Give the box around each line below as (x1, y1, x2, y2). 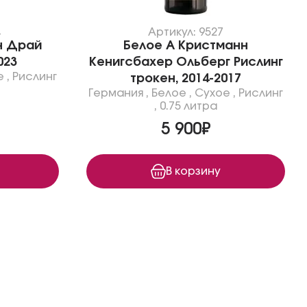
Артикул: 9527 (148, 27, 223, 38)
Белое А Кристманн (123, 40, 248, 52)
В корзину (166, 165, 221, 177)
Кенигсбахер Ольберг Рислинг (88, 56, 283, 69)
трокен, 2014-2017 (130, 73, 241, 85)
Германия (88, 88, 143, 99)
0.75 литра (160, 101, 217, 112)
